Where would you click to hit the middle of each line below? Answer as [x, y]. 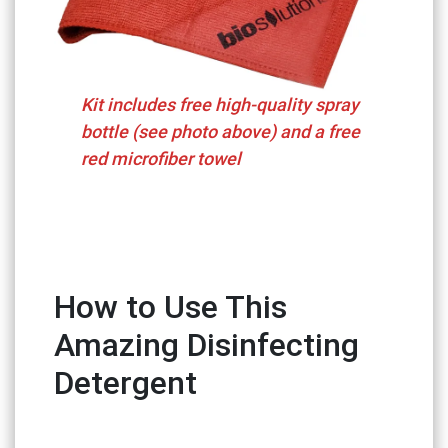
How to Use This [170, 307]
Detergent [125, 383]
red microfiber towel [161, 159]
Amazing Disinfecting [206, 345]
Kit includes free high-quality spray [220, 105]
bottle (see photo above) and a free [221, 132]
